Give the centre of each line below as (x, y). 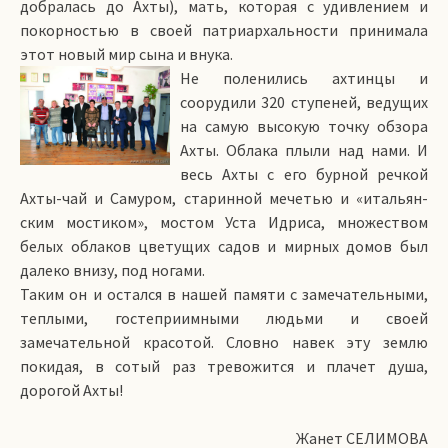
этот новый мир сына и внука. (126, 54)
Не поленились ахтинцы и (304, 78)
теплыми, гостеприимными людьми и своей (224, 318)
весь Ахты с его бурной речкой (304, 174)
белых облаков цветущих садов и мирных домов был (224, 246)
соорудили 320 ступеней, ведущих (304, 102)
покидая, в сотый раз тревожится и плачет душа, (224, 366)
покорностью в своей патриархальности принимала (224, 30)
